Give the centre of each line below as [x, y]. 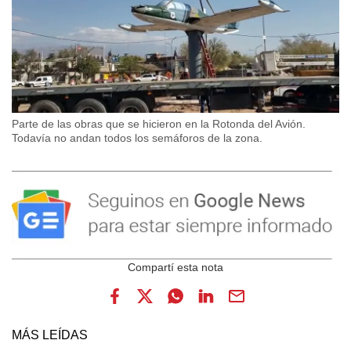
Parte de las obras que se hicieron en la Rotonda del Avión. [159, 124]
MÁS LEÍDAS [50, 335]
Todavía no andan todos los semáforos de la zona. [137, 138]
